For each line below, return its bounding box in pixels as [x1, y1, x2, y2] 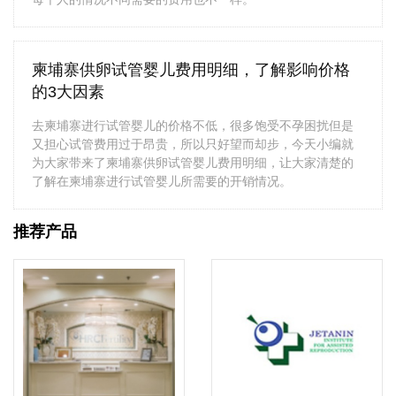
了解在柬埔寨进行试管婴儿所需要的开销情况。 [32, 174, 292, 188]
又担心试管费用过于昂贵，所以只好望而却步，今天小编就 [32, 137, 354, 151]
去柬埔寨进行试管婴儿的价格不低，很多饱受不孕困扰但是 [32, 118, 354, 133]
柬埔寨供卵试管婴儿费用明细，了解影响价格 [32, 61, 350, 79]
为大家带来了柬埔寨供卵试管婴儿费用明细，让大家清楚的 [32, 156, 354, 170]
